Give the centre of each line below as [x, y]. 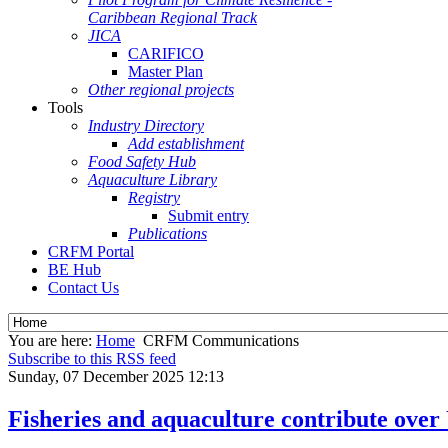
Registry [154, 197]
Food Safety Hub [142, 161]
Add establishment [186, 143]
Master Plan [165, 71]
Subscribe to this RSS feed [92, 358]
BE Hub [74, 269]
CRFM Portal [91, 251]
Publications [167, 233]
